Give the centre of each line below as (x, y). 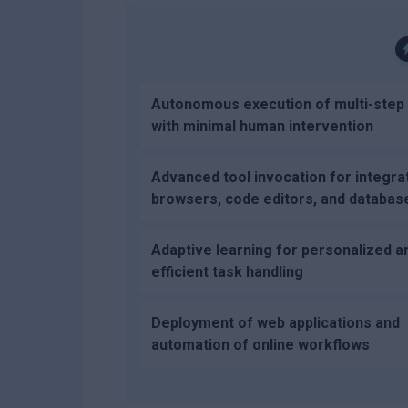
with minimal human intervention (263, 126)
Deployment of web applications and (276, 322)
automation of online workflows (261, 344)
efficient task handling (228, 271)
